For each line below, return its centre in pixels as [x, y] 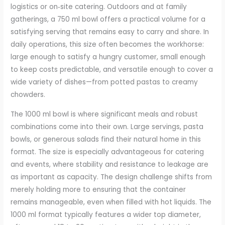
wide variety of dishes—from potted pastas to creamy [104, 82]
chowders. [28, 94]
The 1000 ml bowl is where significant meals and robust [104, 114]
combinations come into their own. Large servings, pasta [107, 127]
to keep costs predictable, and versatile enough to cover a [112, 69]
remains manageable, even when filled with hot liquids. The [111, 202]
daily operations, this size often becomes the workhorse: [107, 44]
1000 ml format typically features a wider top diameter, [106, 214]
